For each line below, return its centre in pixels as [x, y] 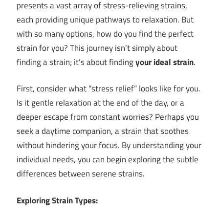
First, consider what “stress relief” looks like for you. [109, 89]
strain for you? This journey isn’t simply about [97, 48]
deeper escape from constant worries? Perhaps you [108, 117]
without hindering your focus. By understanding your [109, 145]
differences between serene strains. [81, 174]
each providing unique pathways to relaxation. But [105, 19]
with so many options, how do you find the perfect [105, 33]
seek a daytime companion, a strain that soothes [103, 131]
